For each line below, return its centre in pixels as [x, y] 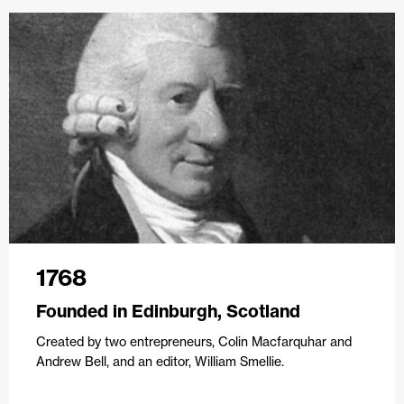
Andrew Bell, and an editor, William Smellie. [160, 361]
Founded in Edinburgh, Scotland [168, 311]
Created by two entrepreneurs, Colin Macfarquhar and [194, 341]
